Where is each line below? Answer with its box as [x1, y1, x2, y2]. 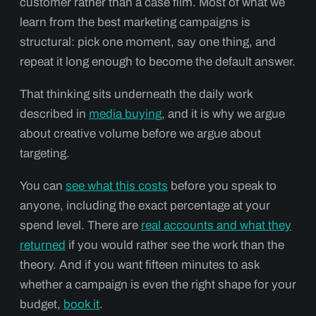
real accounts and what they [141, 218, 291, 232]
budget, [20, 297, 63, 311]
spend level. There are [20, 218, 141, 232]
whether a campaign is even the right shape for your [20, 277, 296, 291]
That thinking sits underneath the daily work [20, 87, 253, 101]
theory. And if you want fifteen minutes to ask [20, 257, 260, 272]
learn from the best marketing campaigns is [20, 15, 250, 29]
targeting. [20, 146, 70, 160]
